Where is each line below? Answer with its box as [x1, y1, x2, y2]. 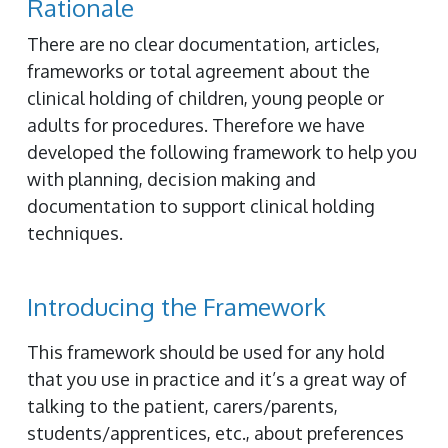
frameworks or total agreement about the [27, 60, 370, 82]
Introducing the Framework [27, 291, 326, 322]
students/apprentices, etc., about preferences [27, 422, 404, 444]
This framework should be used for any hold [27, 341, 385, 363]
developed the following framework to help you [27, 141, 417, 163]
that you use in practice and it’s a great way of [27, 368, 407, 390]
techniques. [27, 222, 123, 244]
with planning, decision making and [27, 168, 316, 190]
